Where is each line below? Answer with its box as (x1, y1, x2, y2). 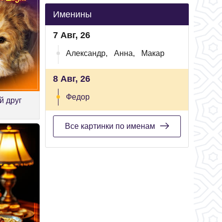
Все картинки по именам (65, 122, 155, 130)
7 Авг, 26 (53, 30, 90, 40)
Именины (53, 9, 92, 19)
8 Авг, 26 (53, 74, 90, 84)
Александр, (66, 49, 108, 57)
